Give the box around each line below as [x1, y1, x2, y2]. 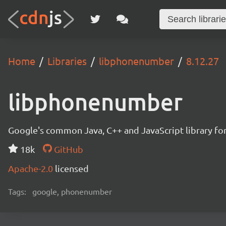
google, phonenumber [32, 186, 112, 196]
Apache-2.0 [8, 163, 55, 174]
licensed [55, 163, 89, 174]
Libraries [47, 54, 87, 67]
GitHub [51, 144, 83, 154]
